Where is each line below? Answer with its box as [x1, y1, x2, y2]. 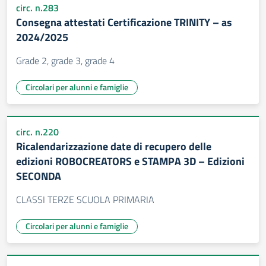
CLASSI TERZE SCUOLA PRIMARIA [16, 192, 154, 207]
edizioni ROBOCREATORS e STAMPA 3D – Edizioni [16, 153, 245, 169]
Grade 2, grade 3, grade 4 [16, 53, 115, 68]
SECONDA [16, 168, 61, 184]
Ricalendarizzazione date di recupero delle [16, 138, 211, 154]
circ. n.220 [16, 125, 59, 139]
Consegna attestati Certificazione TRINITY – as [16, 14, 232, 30]
